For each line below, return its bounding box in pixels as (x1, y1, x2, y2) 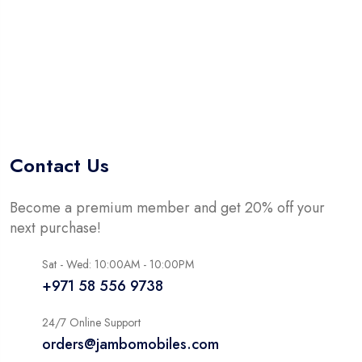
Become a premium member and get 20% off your (10, 197, 325, 219)
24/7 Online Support (42, 314, 141, 331)
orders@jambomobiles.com (42, 334, 219, 356)
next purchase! (10, 217, 101, 239)
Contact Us (10, 151, 109, 180)
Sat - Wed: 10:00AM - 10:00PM (42, 256, 194, 273)
